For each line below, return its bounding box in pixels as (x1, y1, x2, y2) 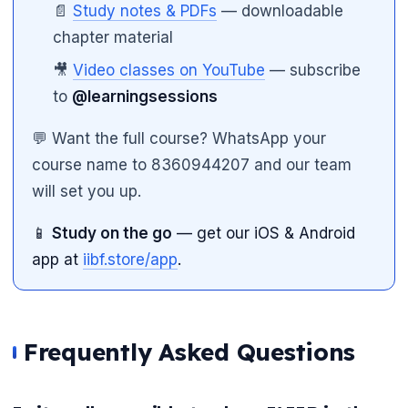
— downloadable (217, 2, 344, 21)
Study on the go (52, 224, 172, 243)
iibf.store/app (83, 250, 178, 270)
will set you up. (32, 182, 141, 201)
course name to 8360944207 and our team (32, 156, 352, 175)
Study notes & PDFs (73, 2, 218, 21)
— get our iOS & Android (172, 224, 355, 243)
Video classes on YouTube (73, 61, 266, 80)
